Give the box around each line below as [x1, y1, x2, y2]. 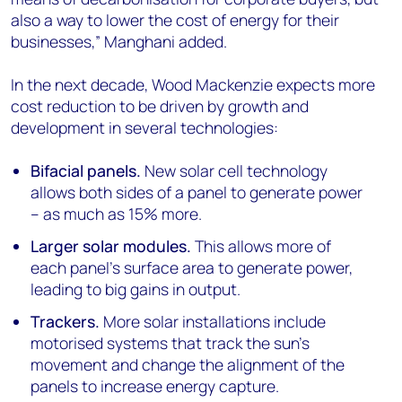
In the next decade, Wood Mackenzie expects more [11, 74, 375, 95]
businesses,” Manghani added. [11, 31, 227, 52]
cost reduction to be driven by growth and [11, 95, 309, 117]
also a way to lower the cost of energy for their [11, 9, 339, 31]
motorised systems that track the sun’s [31, 332, 310, 354]
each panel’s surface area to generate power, [31, 257, 354, 278]
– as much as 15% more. [31, 203, 203, 224]
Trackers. [31, 310, 100, 332]
